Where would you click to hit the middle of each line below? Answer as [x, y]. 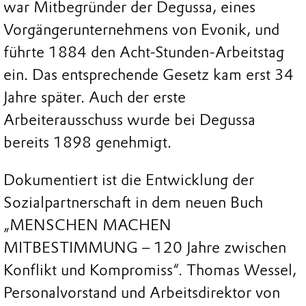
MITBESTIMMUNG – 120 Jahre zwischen [145, 248]
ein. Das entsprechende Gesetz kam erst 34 [149, 74]
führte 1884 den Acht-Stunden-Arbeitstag [144, 52]
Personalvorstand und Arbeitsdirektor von [142, 293]
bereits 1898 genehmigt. [87, 142]
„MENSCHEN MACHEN [87, 225]
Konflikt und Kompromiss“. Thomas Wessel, [150, 270]
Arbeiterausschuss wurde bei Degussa [129, 120]
